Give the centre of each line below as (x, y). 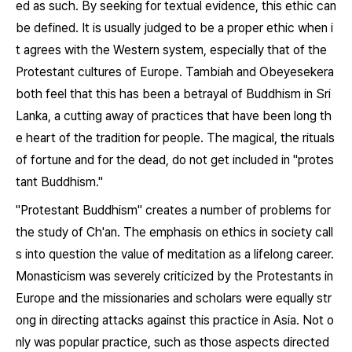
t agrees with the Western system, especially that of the (171, 50)
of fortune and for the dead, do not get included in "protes (175, 160)
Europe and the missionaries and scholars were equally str (174, 298)
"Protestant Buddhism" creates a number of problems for (173, 210)
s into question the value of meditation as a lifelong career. (175, 254)
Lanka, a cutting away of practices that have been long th (174, 116)
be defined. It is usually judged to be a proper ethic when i (174, 28)
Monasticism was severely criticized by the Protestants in (174, 276)
